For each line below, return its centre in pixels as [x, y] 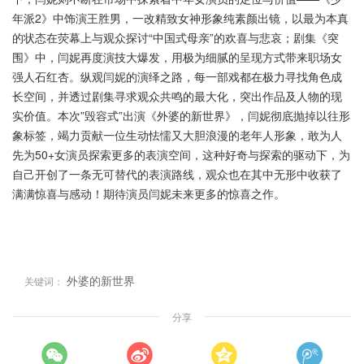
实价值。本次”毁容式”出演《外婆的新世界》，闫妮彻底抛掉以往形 [181, 115]
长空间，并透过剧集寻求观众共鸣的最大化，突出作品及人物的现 [177, 96]
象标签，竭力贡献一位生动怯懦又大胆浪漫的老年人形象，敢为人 [177, 135]
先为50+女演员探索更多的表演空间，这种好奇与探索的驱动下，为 [181, 154]
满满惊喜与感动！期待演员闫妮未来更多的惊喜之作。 [149, 193]
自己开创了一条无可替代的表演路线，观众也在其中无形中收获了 [177, 174]
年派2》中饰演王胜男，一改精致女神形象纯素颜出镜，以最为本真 [180, 18]
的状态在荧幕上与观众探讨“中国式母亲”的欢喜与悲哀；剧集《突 [175, 37]
